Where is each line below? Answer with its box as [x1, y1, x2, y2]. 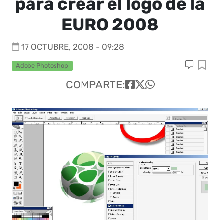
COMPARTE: [65, 78, 125, 92]
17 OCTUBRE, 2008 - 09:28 [21, 42, 124, 52]
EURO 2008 [61, 14, 159, 35]
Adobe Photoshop [16, 62, 69, 69]
